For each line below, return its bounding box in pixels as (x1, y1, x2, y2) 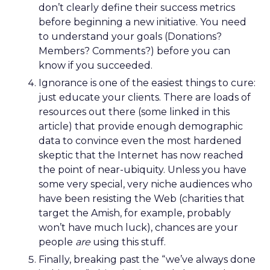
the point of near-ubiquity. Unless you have (39, 164, 246, 175)
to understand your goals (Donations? (39, 31, 222, 42)
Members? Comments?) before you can (39, 45, 230, 57)
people (39, 236, 75, 248)
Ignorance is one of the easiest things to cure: (39, 77, 256, 89)
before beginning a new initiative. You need (39, 16, 246, 28)
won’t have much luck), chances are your (39, 222, 238, 233)
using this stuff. (90, 236, 166, 248)
